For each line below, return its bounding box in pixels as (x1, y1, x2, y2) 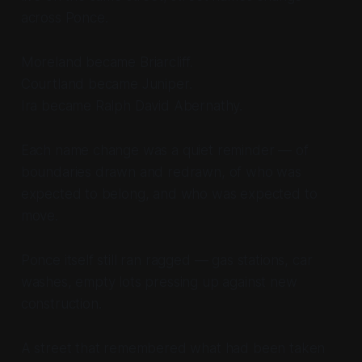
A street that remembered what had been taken (20, 339, 326, 356)
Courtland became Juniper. (20, 75, 192, 92)
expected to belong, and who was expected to (20, 185, 318, 202)
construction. (20, 295, 102, 312)
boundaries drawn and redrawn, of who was (20, 163, 301, 180)
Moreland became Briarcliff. (20, 53, 194, 70)
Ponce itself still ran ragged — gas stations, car (20, 251, 313, 268)
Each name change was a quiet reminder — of (20, 141, 309, 158)
